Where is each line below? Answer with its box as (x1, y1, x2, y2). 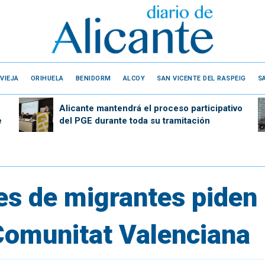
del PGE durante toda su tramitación (59, 115, 210, 126)
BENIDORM (75, 74, 111, 82)
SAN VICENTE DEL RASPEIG (157, 74, 246, 82)
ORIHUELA (30, 74, 64, 82)
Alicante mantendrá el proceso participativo (59, 102, 243, 114)
